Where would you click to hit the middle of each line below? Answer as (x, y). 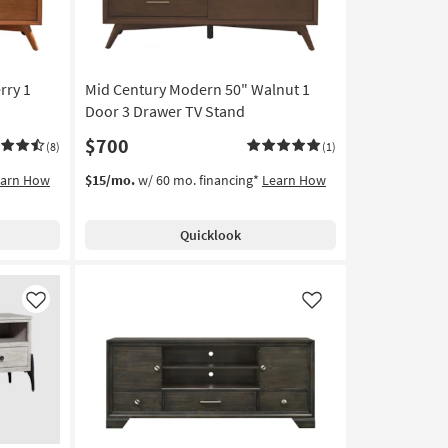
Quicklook (210, 235)
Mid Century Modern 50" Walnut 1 (197, 89)
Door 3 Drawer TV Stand (164, 111)
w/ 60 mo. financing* (198, 180)
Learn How (293, 180)
